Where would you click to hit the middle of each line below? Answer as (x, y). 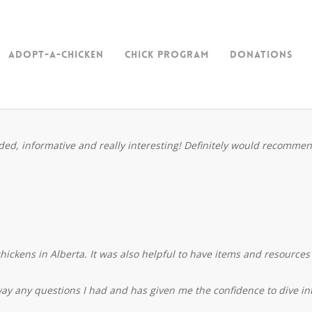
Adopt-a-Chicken (56, 54)
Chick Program (167, 54)
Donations (261, 54)
